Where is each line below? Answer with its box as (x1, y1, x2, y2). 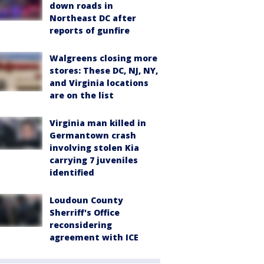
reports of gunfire (49, 25, 130, 36)
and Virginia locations (49, 77, 148, 88)
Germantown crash (49, 130, 136, 141)
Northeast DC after (49, 12, 136, 24)
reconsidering (49, 219, 112, 230)
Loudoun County (49, 194, 123, 206)
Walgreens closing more (49, 52, 157, 64)
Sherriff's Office (49, 207, 120, 218)
